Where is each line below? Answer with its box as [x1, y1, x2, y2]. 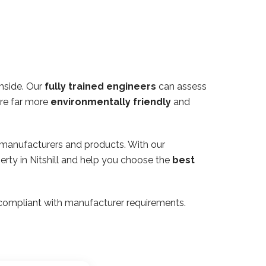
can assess [156, 80, 207, 92]
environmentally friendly [50, 96, 171, 107]
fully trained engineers [45, 80, 156, 92]
